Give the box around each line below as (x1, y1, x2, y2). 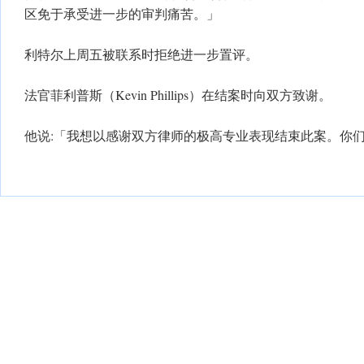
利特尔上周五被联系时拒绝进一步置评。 (24, 45, 258, 63)
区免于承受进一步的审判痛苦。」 (24, 5, 219, 22)
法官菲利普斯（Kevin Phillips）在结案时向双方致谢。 (24, 86, 331, 103)
